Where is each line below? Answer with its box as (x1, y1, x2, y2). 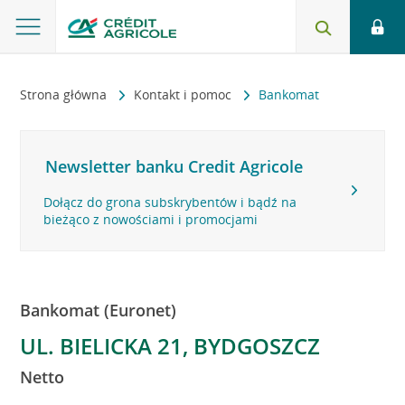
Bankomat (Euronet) (20, 299, 177, 321)
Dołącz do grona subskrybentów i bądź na (43, 193, 297, 211)
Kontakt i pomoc (134, 86, 236, 103)
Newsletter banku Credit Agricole (45, 155, 304, 177)
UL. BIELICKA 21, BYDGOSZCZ (20, 331, 321, 361)
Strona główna (20, 86, 111, 103)
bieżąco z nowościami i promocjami (43, 211, 259, 228)
